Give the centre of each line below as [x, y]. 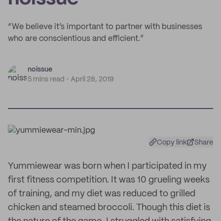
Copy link [172, 143]
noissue [40, 70]
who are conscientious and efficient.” [76, 39]
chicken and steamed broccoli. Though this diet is [109, 208]
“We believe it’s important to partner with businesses [105, 27]
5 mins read [46, 79]
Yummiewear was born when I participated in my [107, 166]
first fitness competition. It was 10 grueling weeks [109, 180]
